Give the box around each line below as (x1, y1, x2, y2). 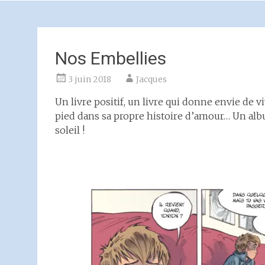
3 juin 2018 (68, 74, 111, 85)
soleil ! (55, 124, 85, 136)
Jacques (136, 74, 167, 85)
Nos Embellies (55, 48, 166, 69)
